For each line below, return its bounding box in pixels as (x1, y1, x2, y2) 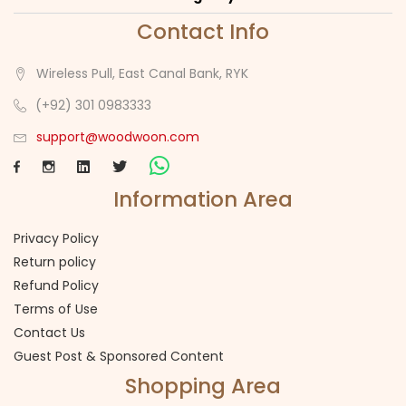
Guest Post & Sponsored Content (14, 346, 224, 365)
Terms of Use (14, 299, 98, 318)
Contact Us (14, 323, 85, 342)
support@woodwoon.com (36, 128, 199, 146)
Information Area (113, 184, 293, 214)
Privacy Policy (14, 228, 99, 247)
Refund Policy (14, 275, 99, 295)
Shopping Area (125, 371, 281, 401)
